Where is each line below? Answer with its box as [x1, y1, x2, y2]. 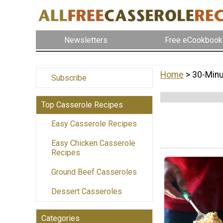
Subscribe [51, 73, 87, 83]
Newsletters [64, 35, 108, 45]
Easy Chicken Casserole [51, 138, 135, 148]
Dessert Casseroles [51, 187, 122, 197]
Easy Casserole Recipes [51, 119, 137, 129]
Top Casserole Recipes [41, 100, 123, 110]
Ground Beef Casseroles [51, 167, 137, 177]
